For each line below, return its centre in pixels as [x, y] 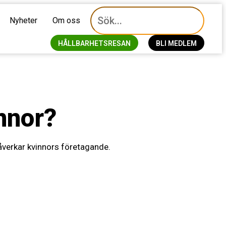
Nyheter [23, 20]
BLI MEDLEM [176, 43]
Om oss [66, 20]
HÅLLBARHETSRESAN [94, 43]
